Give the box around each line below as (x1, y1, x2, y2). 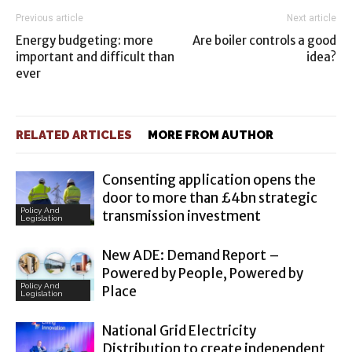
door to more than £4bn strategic (102, 189, 317, 207)
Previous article (16, 13, 83, 24)
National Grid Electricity (102, 322, 256, 339)
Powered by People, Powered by (102, 265, 303, 282)
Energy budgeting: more (16, 33, 153, 48)
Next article (287, 13, 336, 24)
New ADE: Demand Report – (102, 247, 280, 264)
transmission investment (102, 207, 261, 225)
